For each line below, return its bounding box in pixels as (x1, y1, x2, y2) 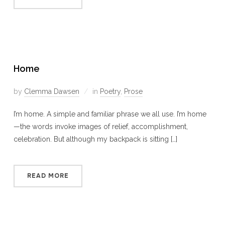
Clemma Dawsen (24, 87, 79, 95)
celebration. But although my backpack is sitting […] (13, 135, 177, 143)
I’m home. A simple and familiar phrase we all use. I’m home (13, 109, 206, 118)
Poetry (99, 87, 121, 95)
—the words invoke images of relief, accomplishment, (13, 122, 188, 131)
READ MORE (27, 171, 69, 180)
